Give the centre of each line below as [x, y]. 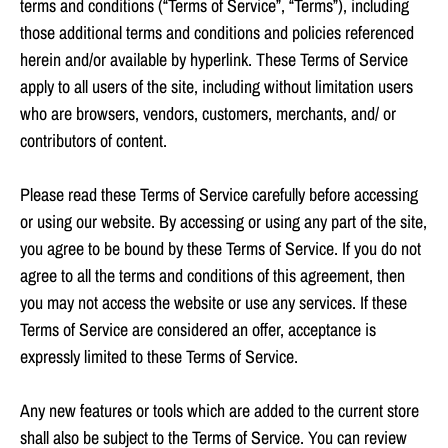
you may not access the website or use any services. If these [213, 303]
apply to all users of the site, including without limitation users [216, 87]
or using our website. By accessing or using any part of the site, [223, 222]
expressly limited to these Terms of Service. [159, 357]
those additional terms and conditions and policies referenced [217, 33]
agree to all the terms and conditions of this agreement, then [212, 276]
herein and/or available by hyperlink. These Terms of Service [214, 60]
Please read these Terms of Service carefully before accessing [219, 195]
